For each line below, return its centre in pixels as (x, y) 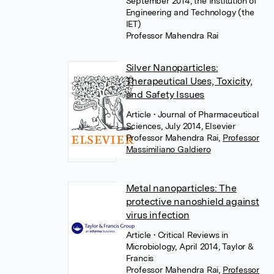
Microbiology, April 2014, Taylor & (190, 246)
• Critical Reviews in (191, 235)
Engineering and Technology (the (190, 12)
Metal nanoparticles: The (181, 188)
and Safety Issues (165, 94)
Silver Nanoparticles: (172, 68)
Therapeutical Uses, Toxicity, (189, 81)
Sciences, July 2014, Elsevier (180, 126)
